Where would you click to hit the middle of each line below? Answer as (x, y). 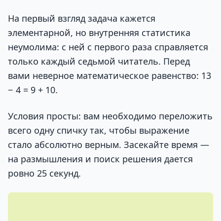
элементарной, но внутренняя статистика (99, 32)
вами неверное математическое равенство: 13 (110, 75)
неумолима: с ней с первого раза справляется (108, 47)
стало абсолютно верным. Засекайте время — (109, 144)
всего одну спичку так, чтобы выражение (99, 130)
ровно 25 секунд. (44, 173)
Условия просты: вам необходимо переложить (110, 116)
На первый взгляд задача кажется (82, 18)
